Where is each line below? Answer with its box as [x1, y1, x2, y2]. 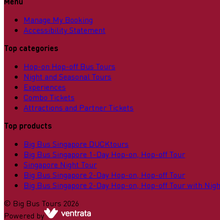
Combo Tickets [24, 92, 75, 103]
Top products [4, 120, 52, 131]
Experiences [24, 82, 66, 92]
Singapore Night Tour [24, 159, 97, 170]
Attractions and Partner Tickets [24, 102, 134, 113]
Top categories [4, 43, 58, 54]
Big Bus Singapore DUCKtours [24, 138, 129, 149]
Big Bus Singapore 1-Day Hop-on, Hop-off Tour [24, 149, 185, 160]
